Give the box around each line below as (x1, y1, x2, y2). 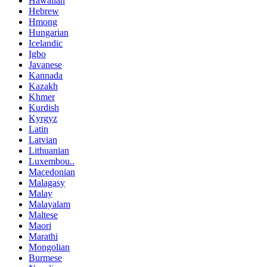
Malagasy (29, 177, 65, 188)
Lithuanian (29, 145, 69, 156)
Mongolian (29, 241, 70, 252)
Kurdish (29, 102, 59, 113)
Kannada (29, 70, 63, 80)
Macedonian (29, 166, 75, 177)
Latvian (29, 134, 57, 145)
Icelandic (29, 38, 63, 48)
